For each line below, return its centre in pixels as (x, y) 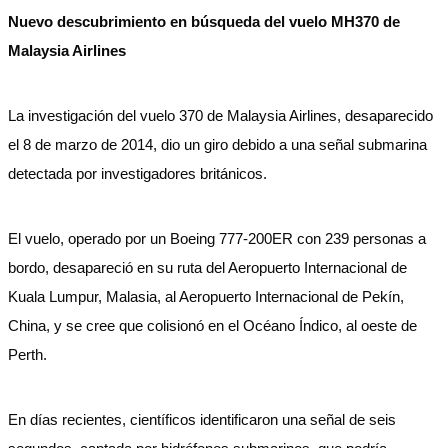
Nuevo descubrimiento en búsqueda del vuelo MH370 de (204, 21)
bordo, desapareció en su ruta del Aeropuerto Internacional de (207, 267)
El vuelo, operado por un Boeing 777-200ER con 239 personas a (217, 238)
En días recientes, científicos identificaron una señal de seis (202, 419)
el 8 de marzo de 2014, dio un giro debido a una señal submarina (217, 144)
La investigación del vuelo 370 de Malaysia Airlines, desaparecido (220, 115)
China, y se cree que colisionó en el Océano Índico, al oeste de (212, 325)
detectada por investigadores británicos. (137, 173)
